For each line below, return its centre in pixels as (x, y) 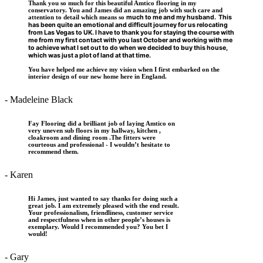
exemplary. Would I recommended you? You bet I (98, 226)
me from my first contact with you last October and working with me (130, 41)
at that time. (133, 56)
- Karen (19, 175)
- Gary (17, 257)
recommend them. (53, 152)
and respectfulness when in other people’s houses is (99, 219)
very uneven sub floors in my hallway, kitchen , (95, 131)
